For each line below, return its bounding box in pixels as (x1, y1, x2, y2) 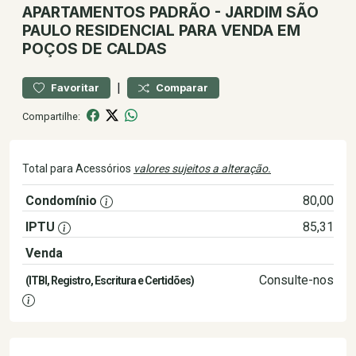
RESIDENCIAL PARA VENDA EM (72, 21, 300, 40)
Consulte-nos (258, 273, 334, 288)
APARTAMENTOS (22, 2, 145, 21)
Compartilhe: (22, 110, 80, 122)
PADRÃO (149, 2, 211, 21)
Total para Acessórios (22, 162, 133, 175)
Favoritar (51, 82, 99, 94)
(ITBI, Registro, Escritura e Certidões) (25, 274, 194, 287)
